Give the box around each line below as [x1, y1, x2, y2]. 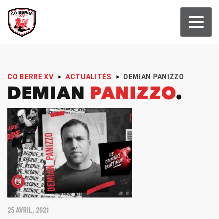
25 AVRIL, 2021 [7, 206, 49, 215]
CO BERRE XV [7, 73, 54, 81]
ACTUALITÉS [65, 73, 111, 81]
